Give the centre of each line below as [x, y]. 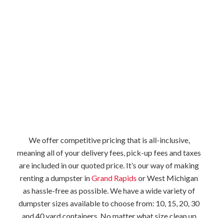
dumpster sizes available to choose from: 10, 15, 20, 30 [109, 203]
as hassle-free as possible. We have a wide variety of [109, 191]
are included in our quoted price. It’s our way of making [109, 165]
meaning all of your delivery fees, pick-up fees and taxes [109, 153]
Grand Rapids [114, 178]
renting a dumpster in [56, 178]
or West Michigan [167, 178]
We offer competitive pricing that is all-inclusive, [109, 140]
